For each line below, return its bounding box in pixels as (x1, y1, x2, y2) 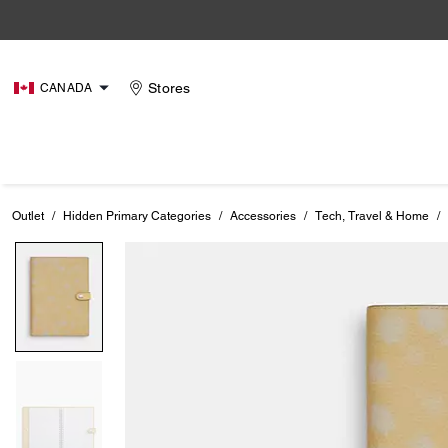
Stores (148, 80, 191, 96)
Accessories (230, 209, 296, 223)
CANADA (40, 81, 93, 95)
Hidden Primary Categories (63, 209, 211, 223)
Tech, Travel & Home (315, 209, 429, 223)
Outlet (12, 209, 44, 223)
